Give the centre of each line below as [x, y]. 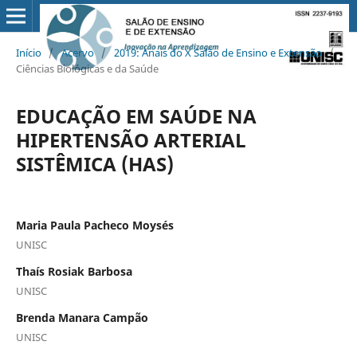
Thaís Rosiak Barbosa [74, 271]
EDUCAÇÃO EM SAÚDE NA [136, 116]
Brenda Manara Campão [82, 317]
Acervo [77, 52]
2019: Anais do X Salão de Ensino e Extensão [218, 52]
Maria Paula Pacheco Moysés [94, 225]
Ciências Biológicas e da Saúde [87, 68]
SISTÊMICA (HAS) [94, 163]
